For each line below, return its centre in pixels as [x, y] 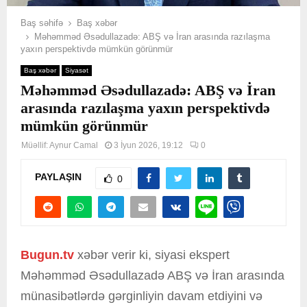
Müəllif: [35, 145]
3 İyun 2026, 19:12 [148, 145]
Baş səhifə [42, 23]
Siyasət [77, 70]
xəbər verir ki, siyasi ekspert [152, 255]
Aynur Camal [74, 145]
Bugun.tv [47, 255]
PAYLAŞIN [58, 177]
